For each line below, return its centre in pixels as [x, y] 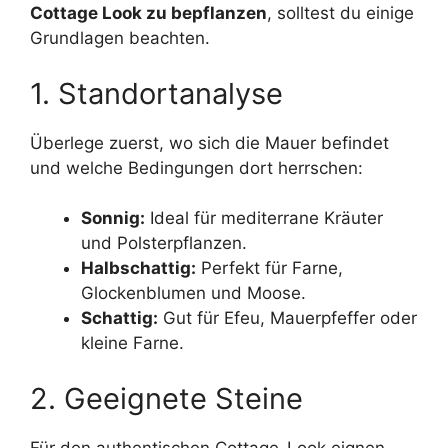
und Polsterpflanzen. [164, 243]
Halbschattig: [138, 268]
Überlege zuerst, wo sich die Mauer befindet [209, 142]
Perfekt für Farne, [269, 268]
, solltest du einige [340, 13]
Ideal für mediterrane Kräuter [264, 218]
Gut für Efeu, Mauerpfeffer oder [287, 318]
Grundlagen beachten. [120, 38]
